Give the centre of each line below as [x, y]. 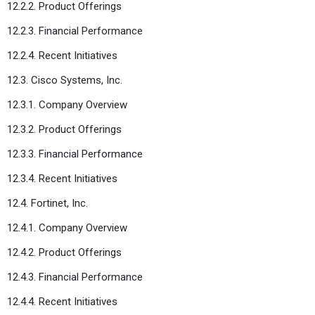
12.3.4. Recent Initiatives [62, 178]
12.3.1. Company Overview [67, 104]
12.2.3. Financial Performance [75, 31]
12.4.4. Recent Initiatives [62, 301]
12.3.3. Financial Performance [75, 154]
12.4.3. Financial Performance [75, 277]
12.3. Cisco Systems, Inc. [65, 80]
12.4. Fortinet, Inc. [47, 203]
